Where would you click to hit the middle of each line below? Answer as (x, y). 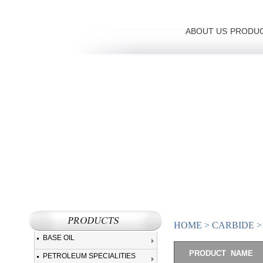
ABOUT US (206, 31)
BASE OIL (58, 238)
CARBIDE (233, 225)
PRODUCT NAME (221, 253)
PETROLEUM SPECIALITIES (89, 256)
